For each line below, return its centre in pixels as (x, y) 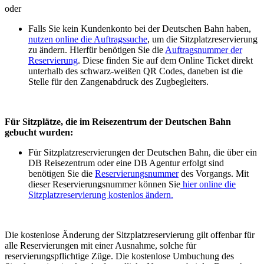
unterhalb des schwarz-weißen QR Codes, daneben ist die (136, 71)
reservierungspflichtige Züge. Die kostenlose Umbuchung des (119, 256)
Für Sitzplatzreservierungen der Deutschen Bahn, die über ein (143, 152)
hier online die (208, 184)
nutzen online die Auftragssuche (88, 39)
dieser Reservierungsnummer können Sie (104, 184)
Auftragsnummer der (204, 49)
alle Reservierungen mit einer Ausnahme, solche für (100, 245)
